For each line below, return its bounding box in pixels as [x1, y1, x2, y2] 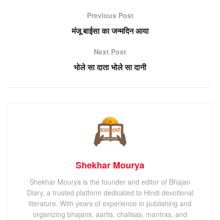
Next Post [94, 46, 126, 56]
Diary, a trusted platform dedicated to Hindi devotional [27, 187, 193, 197]
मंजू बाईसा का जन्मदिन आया [71, 25, 149, 36]
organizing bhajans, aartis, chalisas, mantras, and [33, 209, 187, 219]
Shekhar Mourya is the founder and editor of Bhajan [29, 176, 191, 187]
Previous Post [86, 10, 134, 20]
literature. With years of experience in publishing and [28, 198, 192, 208]
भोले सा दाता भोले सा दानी [74, 61, 146, 73]
